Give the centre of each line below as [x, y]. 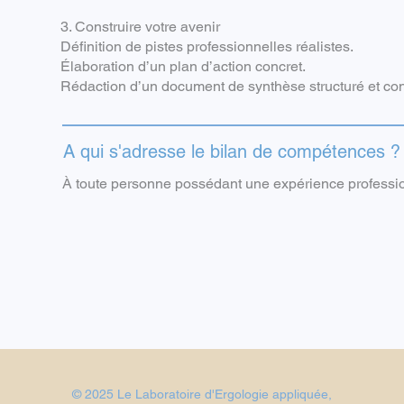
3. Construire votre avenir [140, 27]
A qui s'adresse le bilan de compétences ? [232, 151]
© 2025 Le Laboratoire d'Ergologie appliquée [200, 394]
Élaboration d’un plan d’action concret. [183, 66]
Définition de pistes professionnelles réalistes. [207, 46]
